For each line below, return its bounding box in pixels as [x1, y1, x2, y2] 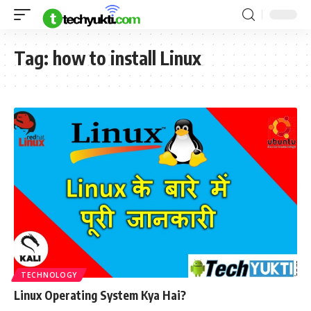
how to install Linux [53, 47, 201, 69]
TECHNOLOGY [21, 270, 77, 279]
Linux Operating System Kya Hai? [14, 287, 186, 303]
